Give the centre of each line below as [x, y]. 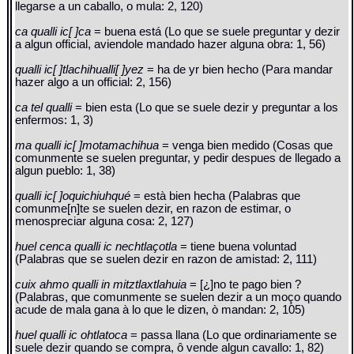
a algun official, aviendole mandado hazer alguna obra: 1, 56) [171, 45]
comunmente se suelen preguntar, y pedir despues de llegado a [178, 158]
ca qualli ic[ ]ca [55, 32]
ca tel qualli [45, 108]
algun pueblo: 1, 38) [66, 171]
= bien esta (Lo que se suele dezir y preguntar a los [207, 108]
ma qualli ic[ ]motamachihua [89, 146]
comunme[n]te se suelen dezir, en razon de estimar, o [153, 209]
